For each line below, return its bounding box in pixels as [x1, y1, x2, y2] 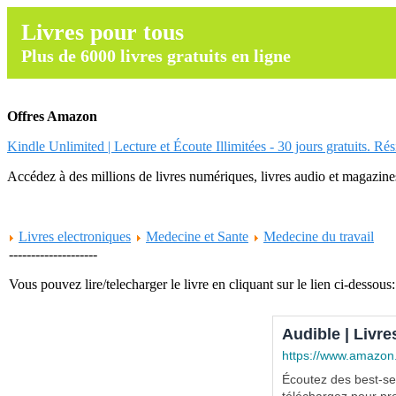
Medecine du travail [263, 229, 374, 244]
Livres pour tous [21, 19, 184, 45]
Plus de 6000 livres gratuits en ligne [21, 46, 291, 65]
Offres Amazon [7, 109, 97, 124]
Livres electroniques [19, 229, 131, 244]
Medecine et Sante [146, 229, 248, 244]
